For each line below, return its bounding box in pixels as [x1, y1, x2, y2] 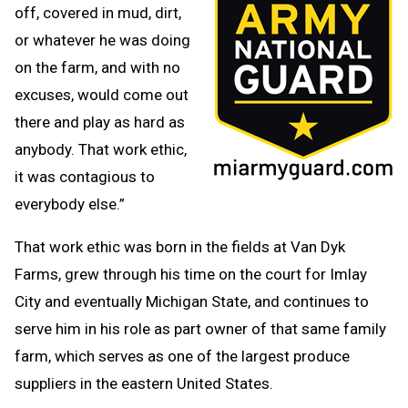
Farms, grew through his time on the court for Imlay [15, 264, 367, 283]
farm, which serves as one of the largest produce [15, 346, 350, 365]
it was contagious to [15, 167, 155, 186]
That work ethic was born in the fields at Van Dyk [15, 237, 345, 256]
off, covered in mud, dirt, [15, 3, 181, 22]
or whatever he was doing [15, 30, 190, 49]
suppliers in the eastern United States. [15, 373, 273, 393]
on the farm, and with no [15, 57, 180, 76]
